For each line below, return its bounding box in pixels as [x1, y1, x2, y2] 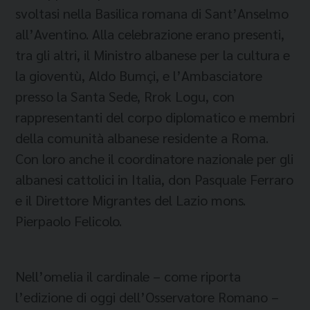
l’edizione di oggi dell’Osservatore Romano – [15, 288, 279, 306]
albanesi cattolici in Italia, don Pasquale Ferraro [15, 170, 293, 188]
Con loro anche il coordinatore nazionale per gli [15, 149, 293, 167]
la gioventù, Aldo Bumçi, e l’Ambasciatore [15, 66, 262, 84]
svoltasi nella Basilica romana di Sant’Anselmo [15, 4, 289, 22]
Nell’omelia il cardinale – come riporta [15, 267, 241, 285]
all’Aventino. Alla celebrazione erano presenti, [15, 25, 284, 43]
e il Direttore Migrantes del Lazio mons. [15, 191, 246, 209]
